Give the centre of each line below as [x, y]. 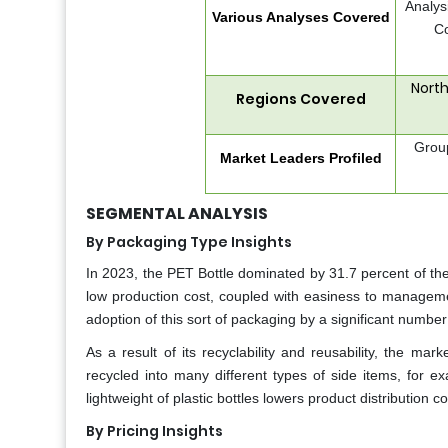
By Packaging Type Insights [189, 242]
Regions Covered [300, 99]
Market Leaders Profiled [300, 158]
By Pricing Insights [154, 431]
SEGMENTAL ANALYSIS [177, 214]
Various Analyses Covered [300, 17]
